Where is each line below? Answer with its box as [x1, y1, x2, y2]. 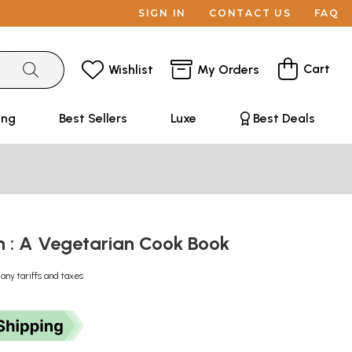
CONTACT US [209, 7, 291, 19]
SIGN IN [137, 7, 187, 19]
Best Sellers [58, 111, 127, 126]
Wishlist [108, 61, 153, 77]
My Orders [197, 61, 259, 77]
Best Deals [252, 111, 315, 126]
